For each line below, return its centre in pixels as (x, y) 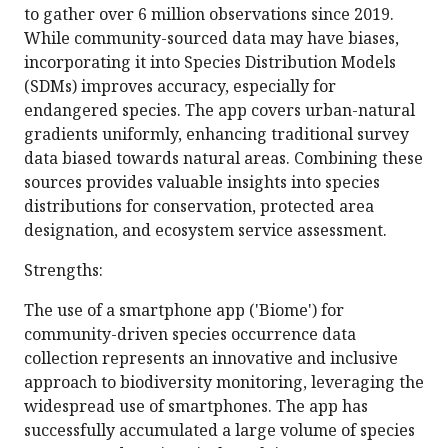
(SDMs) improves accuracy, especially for (180, 86)
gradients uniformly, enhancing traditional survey (216, 134)
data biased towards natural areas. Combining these (223, 158)
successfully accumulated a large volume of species (219, 430)
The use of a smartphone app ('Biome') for (184, 310)
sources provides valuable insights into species (202, 182)
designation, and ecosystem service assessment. (205, 230)
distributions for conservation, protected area (199, 206)
